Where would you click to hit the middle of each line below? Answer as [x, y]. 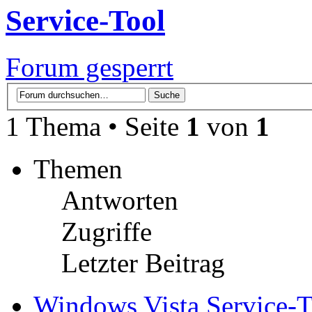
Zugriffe [107, 232]
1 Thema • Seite [96, 127]
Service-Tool [85, 20]
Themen [78, 169]
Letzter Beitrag [143, 263]
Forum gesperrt [89, 67]
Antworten [120, 201]
